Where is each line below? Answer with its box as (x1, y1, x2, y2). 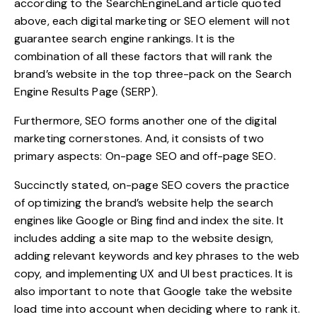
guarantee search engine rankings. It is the (14, 30, 236, 46)
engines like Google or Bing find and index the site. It (14, 212, 284, 228)
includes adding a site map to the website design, (14, 230, 273, 246)
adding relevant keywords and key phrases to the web (14, 248, 300, 263)
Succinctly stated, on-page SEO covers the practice (14, 177, 290, 192)
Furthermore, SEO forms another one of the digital (14, 113, 277, 128)
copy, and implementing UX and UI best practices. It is (14, 265, 294, 281)
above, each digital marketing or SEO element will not (14, 13, 291, 28)
